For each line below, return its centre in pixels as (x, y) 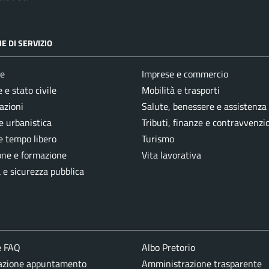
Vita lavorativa (171, 155)
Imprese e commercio (185, 74)
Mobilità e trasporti (181, 90)
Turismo (158, 139)
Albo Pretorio (168, 248)
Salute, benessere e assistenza (204, 107)
